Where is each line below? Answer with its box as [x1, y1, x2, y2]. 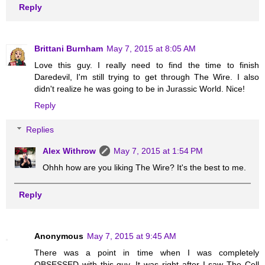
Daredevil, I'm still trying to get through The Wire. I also [34, 72, 259, 82]
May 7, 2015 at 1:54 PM [114, 146, 203, 156]
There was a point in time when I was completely [34, 247, 259, 257]
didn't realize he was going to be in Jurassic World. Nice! [34, 83, 245, 93]
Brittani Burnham [34, 43, 103, 53]
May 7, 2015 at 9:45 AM [87, 231, 176, 241]
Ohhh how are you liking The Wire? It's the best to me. [43, 163, 247, 173]
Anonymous [34, 231, 83, 241]
